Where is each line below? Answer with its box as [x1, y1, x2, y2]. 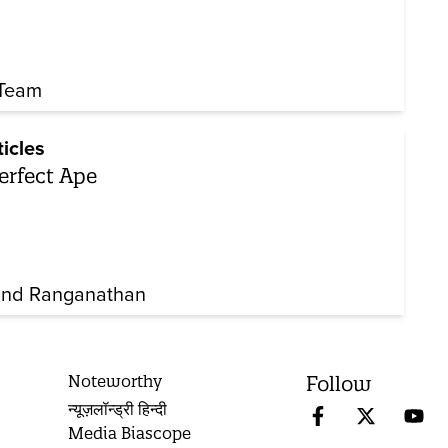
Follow [306, 371, 372, 397]
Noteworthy [68, 371, 163, 392]
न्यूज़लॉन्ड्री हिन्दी [68, 399, 168, 420]
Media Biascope [68, 423, 192, 444]
